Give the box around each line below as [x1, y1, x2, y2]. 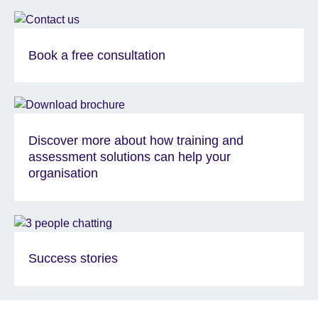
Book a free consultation [28, 48, 165, 62]
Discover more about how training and [28, 133, 243, 148]
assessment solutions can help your [28, 150, 231, 164]
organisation [28, 166, 98, 180]
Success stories [28, 251, 118, 266]
